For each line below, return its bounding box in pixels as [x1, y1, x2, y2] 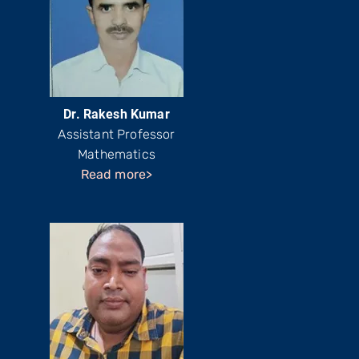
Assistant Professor [58, 127, 175, 142]
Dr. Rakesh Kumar [63, 107, 170, 122]
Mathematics [78, 147, 155, 162]
